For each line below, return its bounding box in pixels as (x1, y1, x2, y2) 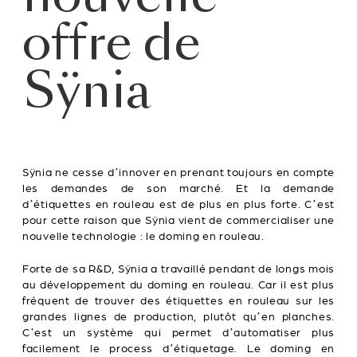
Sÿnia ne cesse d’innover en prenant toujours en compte (22, 166, 335, 178)
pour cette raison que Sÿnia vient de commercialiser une (22, 214, 335, 226)
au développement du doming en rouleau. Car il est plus (22, 278, 335, 291)
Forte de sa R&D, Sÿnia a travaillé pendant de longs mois (22, 262, 335, 275)
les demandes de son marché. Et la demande (22, 182, 335, 194)
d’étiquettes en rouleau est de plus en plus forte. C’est (22, 198, 335, 210)
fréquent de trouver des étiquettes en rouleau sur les (22, 294, 335, 307)
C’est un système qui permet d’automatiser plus (22, 326, 335, 339)
